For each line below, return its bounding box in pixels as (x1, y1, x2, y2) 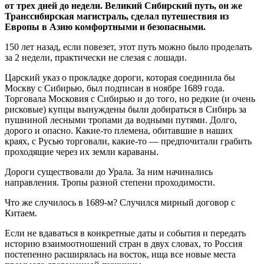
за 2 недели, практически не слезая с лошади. (5, 52, 187, 62)
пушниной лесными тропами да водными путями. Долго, (5, 114, 237, 125)
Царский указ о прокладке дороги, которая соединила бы (5, 72, 235, 82)
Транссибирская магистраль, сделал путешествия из (5, 11, 229, 21)
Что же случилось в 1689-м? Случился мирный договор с (5, 197, 235, 207)
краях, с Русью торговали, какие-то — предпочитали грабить (5, 136, 252, 146)
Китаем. (5, 207, 37, 218)
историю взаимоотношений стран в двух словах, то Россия (5, 238, 242, 249)
